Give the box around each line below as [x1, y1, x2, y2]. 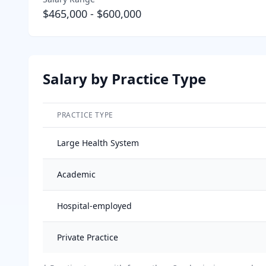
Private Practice [57, 231, 118, 243]
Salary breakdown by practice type [42, 126, 197, 140]
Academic [57, 168, 96, 180]
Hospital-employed [57, 199, 132, 211]
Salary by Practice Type [43, 68, 206, 88]
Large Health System [57, 137, 139, 148]
